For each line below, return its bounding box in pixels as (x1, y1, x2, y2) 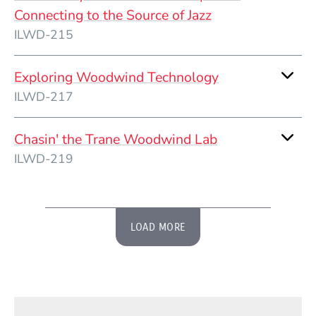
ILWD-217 (14, 88, 73, 106)
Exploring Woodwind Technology (14, 68, 219, 87)
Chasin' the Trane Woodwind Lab (14, 130, 217, 150)
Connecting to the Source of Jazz (14, 6, 212, 25)
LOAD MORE (130, 221, 186, 234)
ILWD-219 (14, 150, 73, 168)
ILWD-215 (14, 26, 73, 44)
